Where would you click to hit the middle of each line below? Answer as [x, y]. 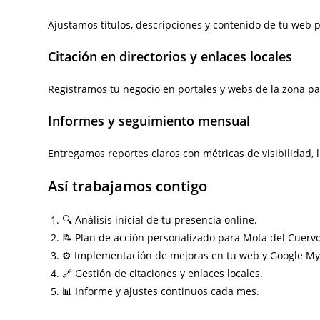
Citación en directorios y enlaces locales [170, 56]
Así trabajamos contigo [128, 186]
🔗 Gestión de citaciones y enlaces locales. [163, 273]
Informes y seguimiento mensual [149, 121]
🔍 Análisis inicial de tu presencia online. [160, 220]
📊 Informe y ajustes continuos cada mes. [161, 291]
